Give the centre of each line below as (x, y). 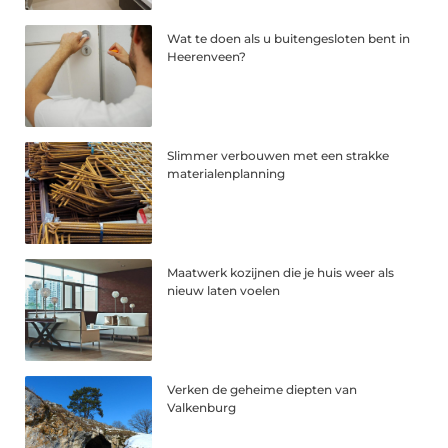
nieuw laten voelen (224, 291)
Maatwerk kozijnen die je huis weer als (281, 273)
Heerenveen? (207, 57)
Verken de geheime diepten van (262, 389)
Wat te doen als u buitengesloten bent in (289, 39)
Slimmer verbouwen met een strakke (278, 156)
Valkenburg (202, 407)
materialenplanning (226, 174)
